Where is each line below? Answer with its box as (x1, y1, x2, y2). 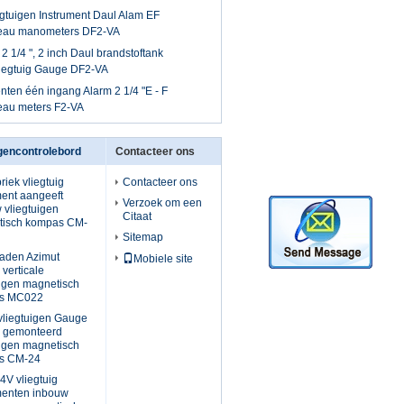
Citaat (123, 210, 151, 223)
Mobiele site (133, 252, 193, 265)
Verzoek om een (123, 197, 202, 209)
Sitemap (123, 231, 163, 243)
